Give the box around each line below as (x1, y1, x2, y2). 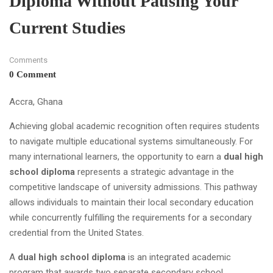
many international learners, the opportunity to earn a (9, 151, 224, 162)
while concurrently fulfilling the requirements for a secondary (9, 211, 252, 223)
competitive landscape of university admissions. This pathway (9, 181, 257, 193)
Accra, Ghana (9, 96, 63, 107)
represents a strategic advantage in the (75, 166, 234, 177)
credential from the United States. (9, 227, 144, 238)
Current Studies (9, 18, 126, 37)
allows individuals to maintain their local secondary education (9, 196, 253, 208)
